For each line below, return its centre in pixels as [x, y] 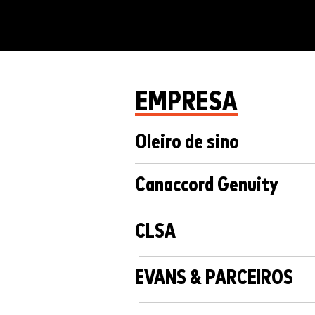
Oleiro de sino [187, 143]
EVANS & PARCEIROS [214, 278]
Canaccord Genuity [207, 186]
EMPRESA [186, 102]
